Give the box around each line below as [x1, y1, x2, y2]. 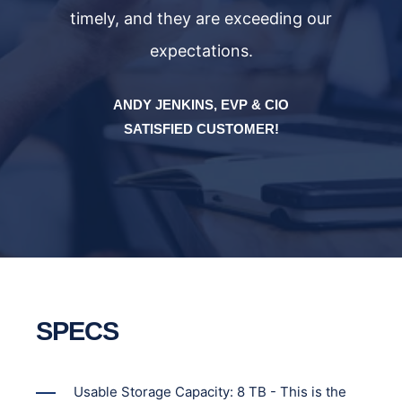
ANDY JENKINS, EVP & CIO [113, 97, 289, 113]
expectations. [149, 41, 253, 61]
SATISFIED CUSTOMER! [123, 121, 279, 137]
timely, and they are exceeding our [70, 9, 332, 29]
